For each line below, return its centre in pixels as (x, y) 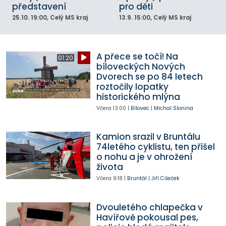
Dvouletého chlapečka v (149, 207)
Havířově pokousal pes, (147, 217)
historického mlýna (138, 97)
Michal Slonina (173, 108)
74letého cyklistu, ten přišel (155, 147)
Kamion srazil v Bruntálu (148, 137)
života (109, 167)
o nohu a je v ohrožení (144, 157)
